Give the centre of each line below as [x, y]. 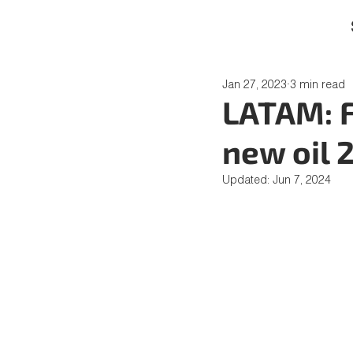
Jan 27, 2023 [255, 84]
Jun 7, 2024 [302, 179]
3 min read [318, 84]
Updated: [247, 179]
